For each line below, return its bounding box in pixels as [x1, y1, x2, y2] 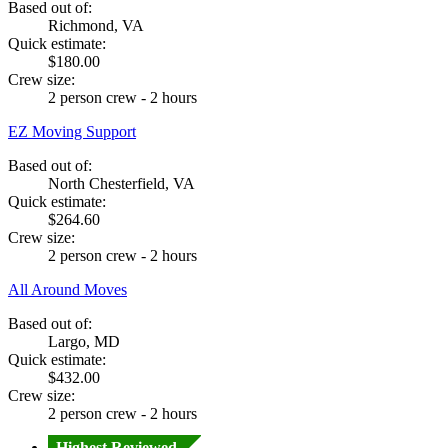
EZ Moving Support [8, 122, 136, 140]
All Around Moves [8, 280, 127, 298]
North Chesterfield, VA [48, 174, 195, 192]
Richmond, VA [48, 16, 144, 34]
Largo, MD [48, 332, 120, 350]
